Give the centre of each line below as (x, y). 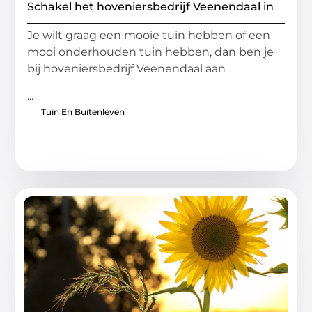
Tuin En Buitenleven (83, 111)
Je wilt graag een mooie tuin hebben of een (149, 36)
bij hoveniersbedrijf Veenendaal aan (127, 69)
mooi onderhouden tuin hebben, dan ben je (151, 52)
